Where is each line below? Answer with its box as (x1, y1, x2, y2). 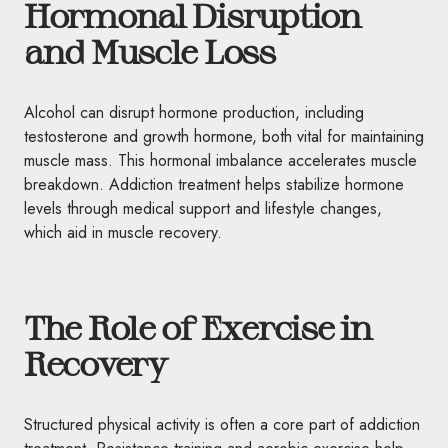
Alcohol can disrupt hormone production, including (24, 101, 364, 124)
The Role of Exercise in (24, 308, 372, 346)
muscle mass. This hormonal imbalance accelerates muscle (24, 149, 417, 172)
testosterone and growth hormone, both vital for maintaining (24, 125, 424, 148)
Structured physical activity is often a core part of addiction (24, 413, 420, 436)
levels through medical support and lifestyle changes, (24, 197, 382, 220)
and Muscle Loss (24, 32, 275, 70)
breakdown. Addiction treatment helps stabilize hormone (24, 173, 404, 196)
